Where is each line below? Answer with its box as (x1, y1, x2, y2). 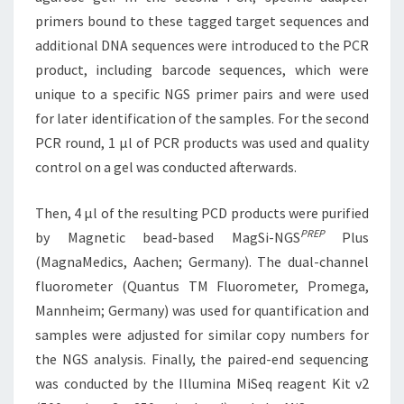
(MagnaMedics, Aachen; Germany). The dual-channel (35, 252, 369, 271)
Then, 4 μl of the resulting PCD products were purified (35, 203, 369, 222)
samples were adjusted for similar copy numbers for (35, 325, 369, 344)
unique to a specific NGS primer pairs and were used (35, 84, 369, 103)
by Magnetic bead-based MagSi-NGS (35, 227, 300, 246)
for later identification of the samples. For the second (35, 108, 369, 127)
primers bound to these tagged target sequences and (35, 11, 369, 30)
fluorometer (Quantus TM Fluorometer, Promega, (35, 276, 369, 295)
